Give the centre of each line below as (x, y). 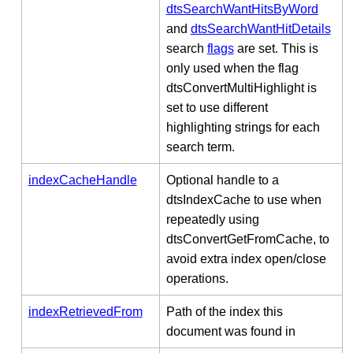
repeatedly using (212, 219)
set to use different (217, 107)
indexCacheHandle (82, 180)
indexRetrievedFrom (85, 311)
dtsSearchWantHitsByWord (242, 9)
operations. (197, 278)
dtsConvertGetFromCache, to (247, 239)
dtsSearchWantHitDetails (260, 28)
